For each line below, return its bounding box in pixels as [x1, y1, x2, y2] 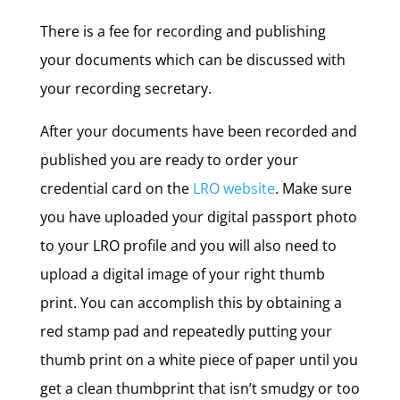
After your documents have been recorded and [39, 121, 357, 141]
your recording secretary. [39, 79, 212, 98]
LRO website [192, 179, 275, 198]
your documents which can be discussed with [39, 50, 346, 70]
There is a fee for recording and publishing [39, 21, 326, 41]
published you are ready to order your [39, 150, 298, 170]
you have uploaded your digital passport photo [39, 207, 357, 227]
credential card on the [39, 179, 193, 198]
